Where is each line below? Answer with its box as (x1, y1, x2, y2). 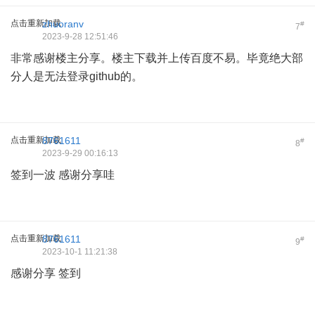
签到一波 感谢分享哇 (11, 169, 115, 181)
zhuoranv (42, 18, 84, 30)
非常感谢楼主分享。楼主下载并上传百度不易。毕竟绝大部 (11, 52, 303, 64)
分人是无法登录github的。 (11, 70, 143, 82)
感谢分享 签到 (11, 267, 81, 279)
